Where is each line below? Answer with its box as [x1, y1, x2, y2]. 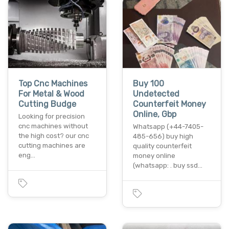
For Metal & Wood [18, 88, 84, 99]
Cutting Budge [18, 99, 76, 109]
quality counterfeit [133, 142, 192, 150]
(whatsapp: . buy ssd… [133, 161, 202, 169]
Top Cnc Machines [18, 78, 87, 88]
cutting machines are [18, 141, 85, 149]
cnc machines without [18, 122, 88, 130]
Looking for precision [18, 112, 85, 120]
